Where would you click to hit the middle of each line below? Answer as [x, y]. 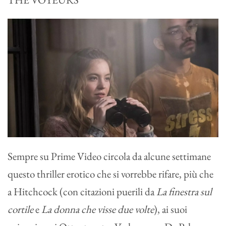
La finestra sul [184, 192]
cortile [21, 209]
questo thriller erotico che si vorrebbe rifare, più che [110, 174]
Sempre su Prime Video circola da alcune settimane [109, 156]
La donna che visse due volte [98, 209]
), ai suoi [171, 209]
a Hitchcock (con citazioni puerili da [82, 192]
